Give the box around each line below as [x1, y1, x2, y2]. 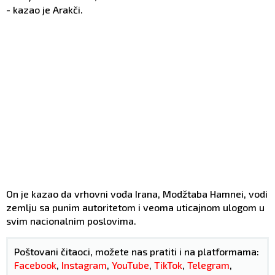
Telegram [187, 258, 230, 271]
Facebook [14, 258, 56, 271]
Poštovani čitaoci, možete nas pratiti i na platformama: [14, 245, 259, 257]
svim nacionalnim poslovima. [6, 214, 136, 227]
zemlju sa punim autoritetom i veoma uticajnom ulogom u [6, 201, 265, 213]
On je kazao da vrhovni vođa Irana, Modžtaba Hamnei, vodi [6, 187, 268, 199]
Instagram [61, 258, 107, 271]
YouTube [112, 258, 149, 271]
